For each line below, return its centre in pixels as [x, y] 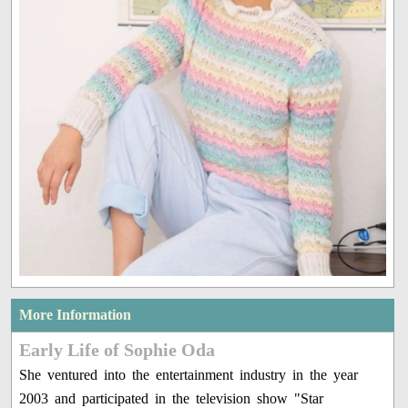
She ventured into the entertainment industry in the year [189, 374]
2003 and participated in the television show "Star [172, 398]
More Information [76, 314]
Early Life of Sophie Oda [117, 349]
